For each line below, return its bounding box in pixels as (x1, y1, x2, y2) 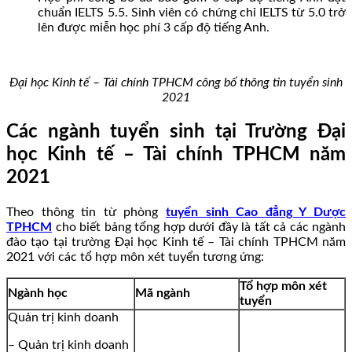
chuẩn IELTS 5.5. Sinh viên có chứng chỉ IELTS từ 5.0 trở (38, 6, 346, 20)
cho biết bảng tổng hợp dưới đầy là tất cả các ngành (52, 221, 346, 234)
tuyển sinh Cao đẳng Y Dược (166, 206, 346, 219)
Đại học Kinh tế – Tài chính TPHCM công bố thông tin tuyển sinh (9, 76, 343, 90)
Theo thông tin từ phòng (6, 206, 166, 219)
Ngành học (8, 287, 68, 300)
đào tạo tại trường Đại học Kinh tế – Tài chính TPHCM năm (6, 236, 346, 249)
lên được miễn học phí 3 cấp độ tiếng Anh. (38, 21, 269, 35)
